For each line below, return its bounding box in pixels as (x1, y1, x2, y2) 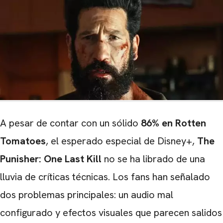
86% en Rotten (141, 116, 206, 129)
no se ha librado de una (104, 152, 205, 165)
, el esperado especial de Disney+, (46, 134, 197, 147)
